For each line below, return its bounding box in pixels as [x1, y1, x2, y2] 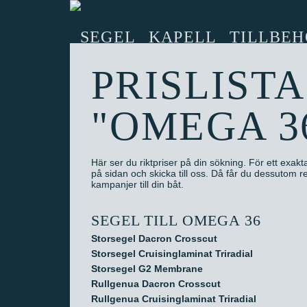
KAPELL [149, 28, 217, 46]
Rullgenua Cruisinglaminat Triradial [91, 293, 256, 304]
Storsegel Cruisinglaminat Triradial [91, 248, 253, 259]
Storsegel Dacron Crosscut [91, 233, 217, 244]
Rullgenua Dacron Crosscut [91, 278, 221, 289]
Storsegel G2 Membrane [91, 263, 203, 274]
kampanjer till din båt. [91, 179, 184, 190]
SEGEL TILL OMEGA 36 [91, 212, 261, 229]
